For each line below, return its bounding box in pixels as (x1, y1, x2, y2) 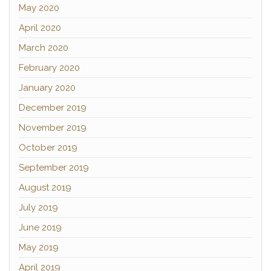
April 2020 (19, 22, 61, 33)
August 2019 (19, 182, 71, 193)
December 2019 (19, 102, 87, 113)
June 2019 (19, 222, 62, 233)
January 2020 (19, 82, 76, 93)
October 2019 (19, 142, 77, 153)
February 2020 (19, 62, 80, 73)
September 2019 (19, 162, 89, 173)
